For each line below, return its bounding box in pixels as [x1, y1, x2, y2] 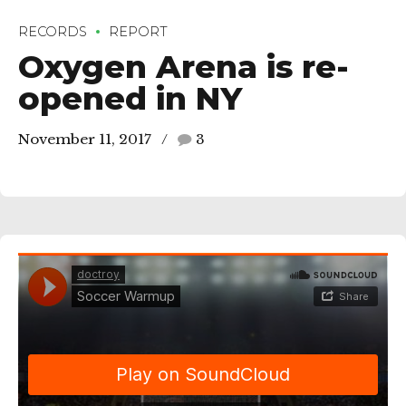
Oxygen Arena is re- [18, 47, 349, 87]
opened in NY [18, 79, 242, 119]
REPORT [109, 23, 168, 40]
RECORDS [18, 23, 87, 40]
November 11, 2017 [18, 130, 151, 148]
